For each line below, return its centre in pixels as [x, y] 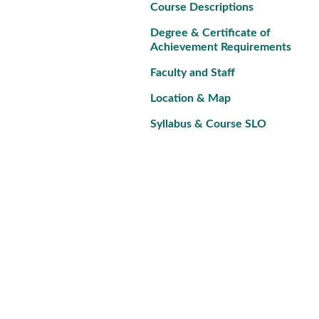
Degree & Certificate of [210, 33]
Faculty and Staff [192, 73]
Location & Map [190, 98]
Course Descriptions [202, 7]
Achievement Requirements [220, 47]
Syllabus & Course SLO [208, 124]
